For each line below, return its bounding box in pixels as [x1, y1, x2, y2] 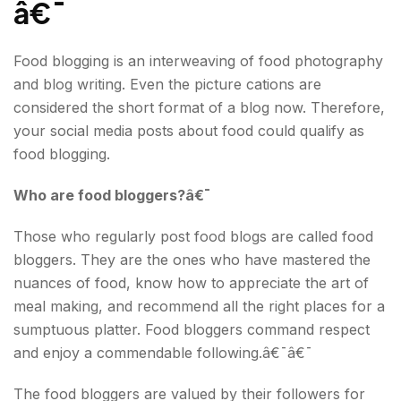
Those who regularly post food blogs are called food [13, 226, 373, 245]
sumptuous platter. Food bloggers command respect [13, 320, 370, 338]
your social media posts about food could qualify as [13, 121, 364, 140]
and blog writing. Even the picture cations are [13, 74, 321, 93]
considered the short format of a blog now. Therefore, [13, 98, 385, 116]
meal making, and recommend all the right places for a [13, 296, 385, 315]
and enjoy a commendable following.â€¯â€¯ [13, 343, 312, 362]
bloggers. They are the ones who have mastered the [13, 250, 371, 269]
